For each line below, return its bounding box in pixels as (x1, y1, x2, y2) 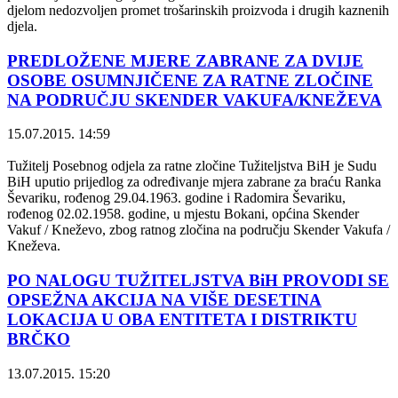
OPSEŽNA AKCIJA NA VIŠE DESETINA (7, 291, 322, 310)
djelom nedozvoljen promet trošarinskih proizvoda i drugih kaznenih (7, 2, 389, 18)
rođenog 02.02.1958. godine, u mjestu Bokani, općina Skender (7, 206, 359, 222)
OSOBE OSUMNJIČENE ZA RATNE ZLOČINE (7, 70, 373, 90)
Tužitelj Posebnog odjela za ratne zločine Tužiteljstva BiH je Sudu (7, 158, 377, 174)
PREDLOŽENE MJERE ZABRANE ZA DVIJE (7, 51, 363, 70)
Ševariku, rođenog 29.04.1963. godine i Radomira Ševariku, (7, 190, 346, 206)
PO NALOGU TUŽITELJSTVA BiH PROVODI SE (7, 271, 389, 291)
